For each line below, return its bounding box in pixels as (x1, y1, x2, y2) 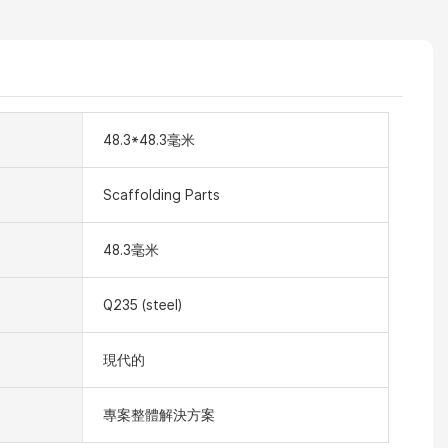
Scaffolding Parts (102, 186, 220, 203)
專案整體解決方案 (102, 406, 215, 423)
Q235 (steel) (102, 296, 182, 313)
